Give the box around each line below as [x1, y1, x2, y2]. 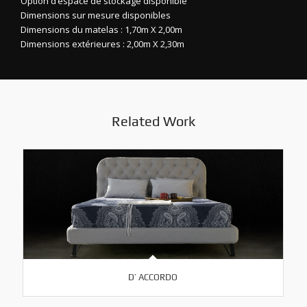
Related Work [111, 113, 195, 129]
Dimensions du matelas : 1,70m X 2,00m [21, 23, 182, 36]
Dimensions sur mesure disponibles [21, 8, 171, 21]
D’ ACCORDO [128, 271, 178, 282]
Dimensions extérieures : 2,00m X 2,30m [21, 37, 184, 50]
